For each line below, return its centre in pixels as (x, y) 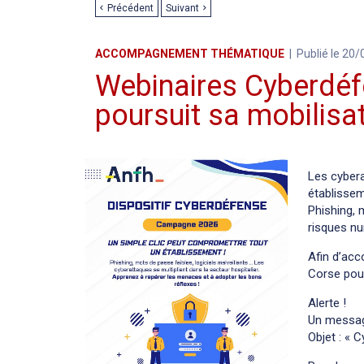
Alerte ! (327, 303)
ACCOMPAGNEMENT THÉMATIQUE (190, 53)
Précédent (130, 8)
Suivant (182, 8)
